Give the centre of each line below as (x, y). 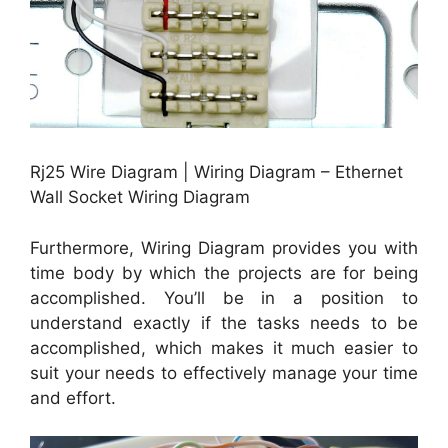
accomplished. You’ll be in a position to (224, 297)
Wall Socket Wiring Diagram (140, 197)
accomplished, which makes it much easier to (224, 347)
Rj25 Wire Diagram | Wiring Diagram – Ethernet (216, 172)
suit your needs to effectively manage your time (224, 372)
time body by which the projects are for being (224, 272)
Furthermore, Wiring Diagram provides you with (224, 247)
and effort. (73, 397)
